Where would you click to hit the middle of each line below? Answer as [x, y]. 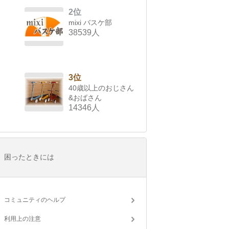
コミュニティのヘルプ [35, 200]
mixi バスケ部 [90, 23]
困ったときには [29, 157]
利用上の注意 [22, 219]
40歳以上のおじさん [101, 88]
